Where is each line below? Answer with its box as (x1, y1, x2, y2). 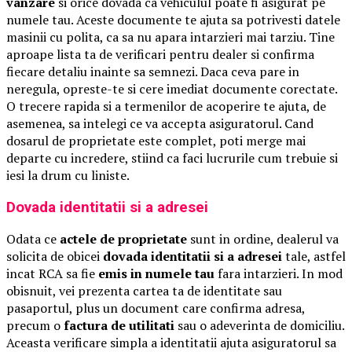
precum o (6, 317, 64, 335)
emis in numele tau (98, 265, 214, 283)
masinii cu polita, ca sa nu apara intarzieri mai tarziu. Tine (6, 27, 335, 46)
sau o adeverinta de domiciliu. (174, 317, 344, 335)
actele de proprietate (60, 230, 187, 248)
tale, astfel (282, 247, 346, 266)
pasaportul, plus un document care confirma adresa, (6, 299, 305, 317)
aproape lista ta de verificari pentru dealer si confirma (6, 45, 314, 63)
